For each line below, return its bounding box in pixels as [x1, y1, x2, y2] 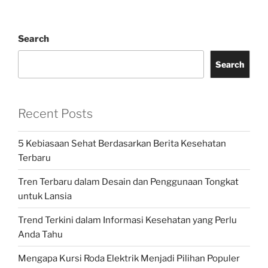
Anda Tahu [18, 229, 63, 240]
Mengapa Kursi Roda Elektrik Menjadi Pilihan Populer [18, 252, 240, 264]
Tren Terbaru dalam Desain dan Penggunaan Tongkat [18, 176, 239, 187]
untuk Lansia [18, 190, 72, 202]
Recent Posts [18, 106, 93, 121]
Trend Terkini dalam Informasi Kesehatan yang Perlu [18, 214, 237, 226]
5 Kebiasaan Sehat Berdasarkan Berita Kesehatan [18, 138, 226, 149]
